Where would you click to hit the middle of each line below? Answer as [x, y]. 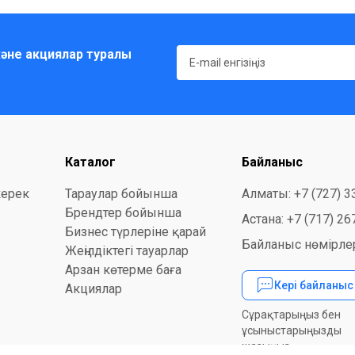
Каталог [90, 162]
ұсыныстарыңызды [292, 331]
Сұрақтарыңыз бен [291, 315]
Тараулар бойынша [121, 194]
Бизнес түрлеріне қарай [136, 232]
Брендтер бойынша [123, 213]
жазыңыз [266, 347]
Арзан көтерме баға [123, 270]
